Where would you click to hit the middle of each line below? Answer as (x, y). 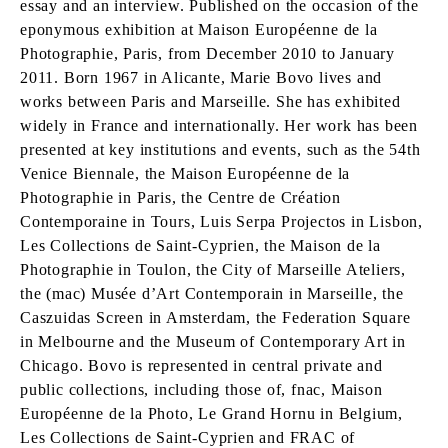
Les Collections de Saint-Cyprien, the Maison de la (200, 245)
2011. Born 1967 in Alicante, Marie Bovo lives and (201, 77)
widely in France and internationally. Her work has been (219, 125)
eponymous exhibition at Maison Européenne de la (199, 29)
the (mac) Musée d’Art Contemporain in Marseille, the (212, 293)
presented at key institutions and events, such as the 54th (220, 149)
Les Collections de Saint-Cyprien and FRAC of (188, 437)
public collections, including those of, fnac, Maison (201, 389)
